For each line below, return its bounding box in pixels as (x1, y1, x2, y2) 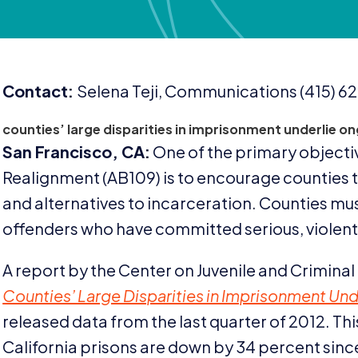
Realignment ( (2, 166, 108, 187)
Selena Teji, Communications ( (77, 80, 305, 101)
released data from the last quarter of (2, 310, 289, 331)
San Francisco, (2, 141, 122, 161)
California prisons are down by (2, 336, 237, 356)
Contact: (2, 80, 78, 101)
